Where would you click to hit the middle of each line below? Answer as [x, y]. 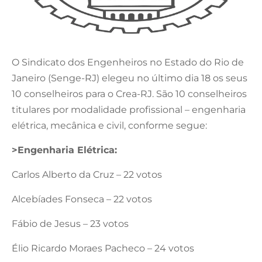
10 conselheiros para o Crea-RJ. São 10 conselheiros [129, 94]
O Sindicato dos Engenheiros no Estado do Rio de [128, 62]
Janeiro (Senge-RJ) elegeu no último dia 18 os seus [130, 78]
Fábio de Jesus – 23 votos [70, 223]
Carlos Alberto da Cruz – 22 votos [87, 174]
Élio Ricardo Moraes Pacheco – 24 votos [103, 248]
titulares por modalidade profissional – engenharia [129, 109]
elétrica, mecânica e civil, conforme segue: [109, 125]
